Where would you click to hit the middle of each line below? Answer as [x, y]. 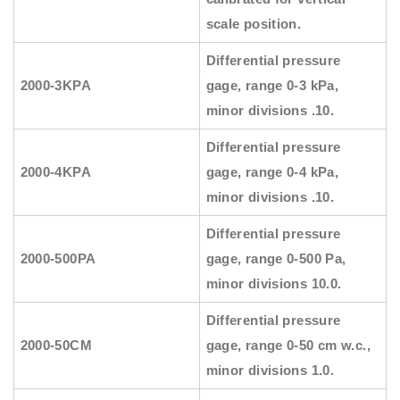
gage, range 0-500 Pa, [276, 259]
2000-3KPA [55, 86]
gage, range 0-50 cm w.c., [288, 346]
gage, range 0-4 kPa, [272, 172]
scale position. [254, 24]
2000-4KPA [55, 172]
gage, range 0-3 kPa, [272, 86]
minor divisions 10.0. [274, 284]
